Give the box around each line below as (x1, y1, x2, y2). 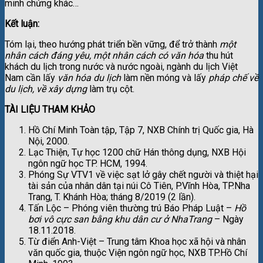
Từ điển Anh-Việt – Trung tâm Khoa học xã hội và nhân (28, 235, 246, 247)
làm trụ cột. (87, 83, 134, 95)
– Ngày (212, 213, 244, 225)
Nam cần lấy (5, 72, 58, 83)
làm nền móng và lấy (123, 72, 208, 83)
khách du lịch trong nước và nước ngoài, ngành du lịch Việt (5, 60, 238, 72)
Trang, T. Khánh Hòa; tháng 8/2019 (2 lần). (28, 191, 195, 203)
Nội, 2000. (28, 135, 69, 147)
